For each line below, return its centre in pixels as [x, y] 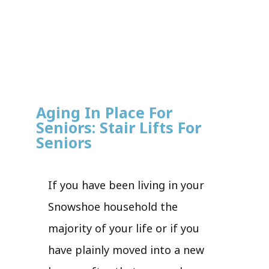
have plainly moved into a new [126, 249]
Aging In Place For [104, 112]
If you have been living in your [126, 185]
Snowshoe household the [113, 206]
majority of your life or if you [124, 228]
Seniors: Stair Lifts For [119, 127]
